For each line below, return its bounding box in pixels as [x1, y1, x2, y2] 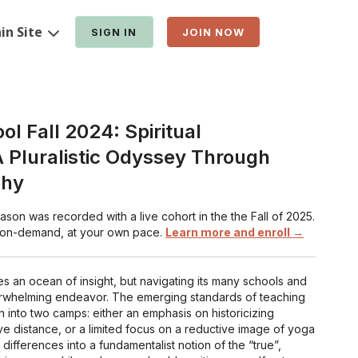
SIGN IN [91, 26, 137, 38]
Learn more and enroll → [165, 225, 304, 239]
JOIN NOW [181, 26, 245, 38]
